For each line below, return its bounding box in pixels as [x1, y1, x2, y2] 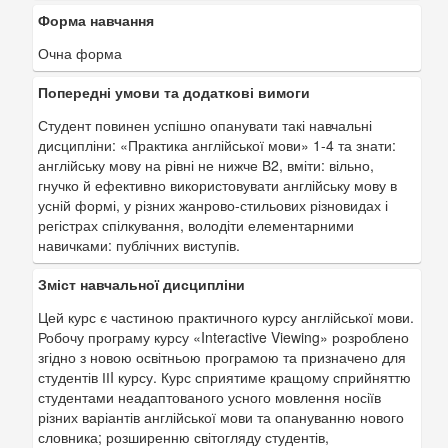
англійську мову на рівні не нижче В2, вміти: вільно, [38, 155, 374, 175]
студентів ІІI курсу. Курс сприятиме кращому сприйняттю [38, 367, 411, 387]
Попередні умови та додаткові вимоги [38, 82, 310, 102]
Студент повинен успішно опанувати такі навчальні [38, 115, 372, 135]
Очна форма [38, 43, 122, 63]
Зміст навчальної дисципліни [38, 274, 245, 294]
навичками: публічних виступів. [38, 235, 240, 255]
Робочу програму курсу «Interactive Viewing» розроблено [38, 327, 409, 347]
